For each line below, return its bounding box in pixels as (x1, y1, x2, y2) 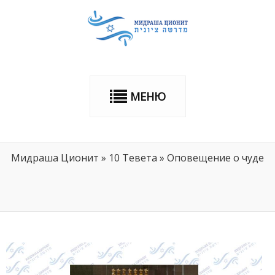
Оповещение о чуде (167, 151, 264, 165)
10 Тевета (109, 151, 157, 165)
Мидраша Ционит (11, 151, 99, 165)
